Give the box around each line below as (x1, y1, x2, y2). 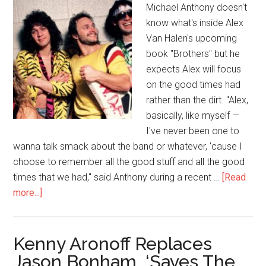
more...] (13, 187, 43, 198)
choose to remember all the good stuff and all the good (13, 156, 245, 167)
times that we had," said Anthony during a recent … (13, 172, 223, 183)
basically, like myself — (146, 110, 240, 121)
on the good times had (146, 79, 241, 90)
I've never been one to (146, 125, 240, 137)
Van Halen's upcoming (146, 33, 237, 44)
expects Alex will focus (146, 64, 242, 75)
